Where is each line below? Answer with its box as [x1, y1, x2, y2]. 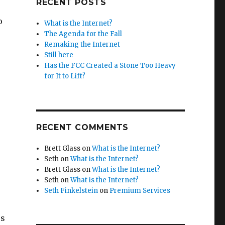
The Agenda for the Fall [44, 30, 123, 38]
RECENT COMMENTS [36, 123, 129, 132]
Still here [44, 51, 74, 59]
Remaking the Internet [44, 40, 121, 49]
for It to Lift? [44, 72, 86, 80]
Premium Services [109, 186, 171, 195]
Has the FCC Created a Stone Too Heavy [44, 61, 176, 70]
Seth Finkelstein [44, 186, 98, 195]
